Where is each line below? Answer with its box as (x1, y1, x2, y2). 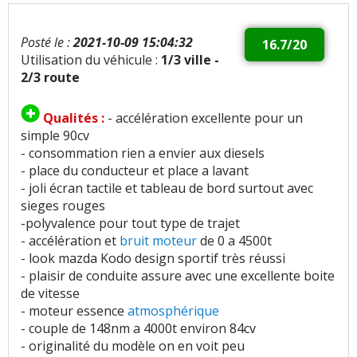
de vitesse (21, 284, 80, 303)
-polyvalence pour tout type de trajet (21, 214, 240, 233)
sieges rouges (21, 197, 105, 215)
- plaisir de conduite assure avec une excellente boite (21, 267, 335, 285)
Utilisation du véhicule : (21, 51, 161, 69)
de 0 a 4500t (197, 232, 272, 250)
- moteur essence (21, 302, 127, 320)
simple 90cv (21, 127, 89, 145)
